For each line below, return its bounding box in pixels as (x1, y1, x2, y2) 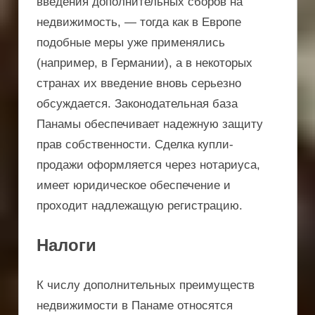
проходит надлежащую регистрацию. (37, 198, 243, 212)
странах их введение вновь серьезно (37, 76, 241, 90)
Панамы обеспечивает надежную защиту (37, 117, 263, 131)
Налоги (37, 236, 96, 255)
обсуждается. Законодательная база (37, 96, 238, 110)
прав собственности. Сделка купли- (37, 137, 233, 151)
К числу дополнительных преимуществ (37, 278, 255, 292)
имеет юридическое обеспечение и (37, 178, 231, 192)
